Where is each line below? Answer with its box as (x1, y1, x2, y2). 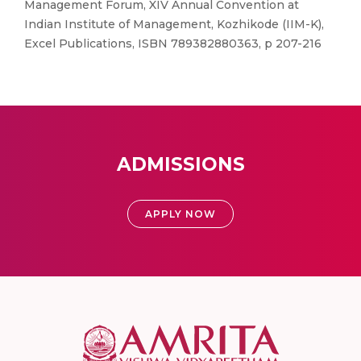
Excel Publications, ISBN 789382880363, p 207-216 (24, 36, 322, 51)
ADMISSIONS (116, 153, 245, 176)
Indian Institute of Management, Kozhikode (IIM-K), (24, 17, 324, 31)
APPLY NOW (145, 208, 216, 220)
